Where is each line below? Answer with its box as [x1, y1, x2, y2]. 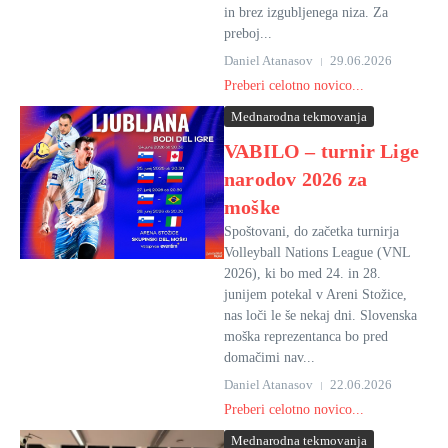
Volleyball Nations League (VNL [224, 245, 410, 260]
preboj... [224, 26, 272, 41]
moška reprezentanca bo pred [224, 329, 388, 344]
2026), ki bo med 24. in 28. [224, 266, 381, 281]
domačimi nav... [224, 350, 315, 365]
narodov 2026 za [224, 168, 367, 190]
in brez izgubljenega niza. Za [224, 5, 388, 20]
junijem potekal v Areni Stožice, [224, 287, 407, 302]
